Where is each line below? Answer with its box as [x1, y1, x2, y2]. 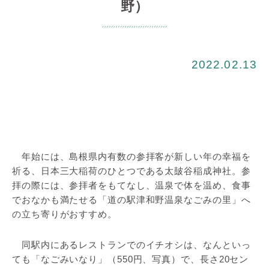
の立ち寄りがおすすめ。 [12, 208, 117, 219]
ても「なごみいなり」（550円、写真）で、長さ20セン [12, 253, 249, 264]
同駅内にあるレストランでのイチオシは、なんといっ [12, 239, 251, 250]
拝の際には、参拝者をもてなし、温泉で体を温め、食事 [12, 180, 251, 190]
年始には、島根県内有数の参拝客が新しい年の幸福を [12, 151, 251, 162]
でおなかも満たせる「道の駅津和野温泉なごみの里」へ [12, 194, 251, 205]
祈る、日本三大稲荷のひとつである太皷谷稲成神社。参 [12, 165, 251, 176]
